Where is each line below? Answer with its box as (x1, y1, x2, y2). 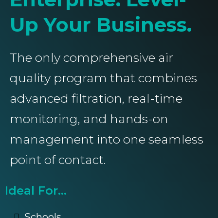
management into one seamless (10, 132, 203, 147)
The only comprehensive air (10, 50, 173, 65)
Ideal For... (5, 183, 67, 198)
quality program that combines (10, 71, 197, 86)
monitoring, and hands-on (10, 111, 168, 127)
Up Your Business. (10, 13, 192, 37)
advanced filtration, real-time (10, 91, 182, 106)
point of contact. (10, 152, 106, 167)
